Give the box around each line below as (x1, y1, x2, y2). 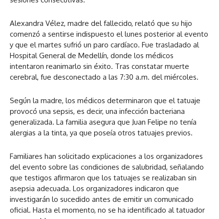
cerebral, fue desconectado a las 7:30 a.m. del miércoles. (10, 72, 198, 82)
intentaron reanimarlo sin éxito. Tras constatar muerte (10, 62, 189, 71)
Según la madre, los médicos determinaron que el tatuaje (10, 96, 200, 106)
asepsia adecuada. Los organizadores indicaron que (10, 184, 179, 194)
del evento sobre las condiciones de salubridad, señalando (10, 162, 204, 172)
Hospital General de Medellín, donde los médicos (10, 51, 174, 61)
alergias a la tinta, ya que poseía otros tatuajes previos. (10, 128, 193, 138)
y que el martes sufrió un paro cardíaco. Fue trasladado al (10, 40, 199, 50)
